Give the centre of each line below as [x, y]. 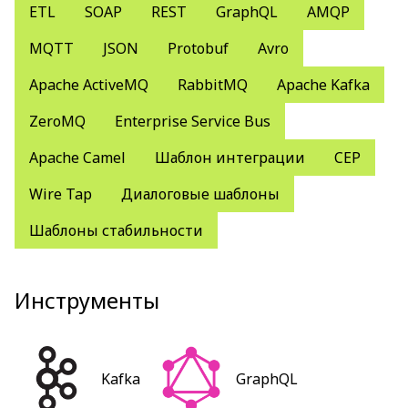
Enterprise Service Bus [193, 121]
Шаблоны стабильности [116, 230]
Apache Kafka [323, 85]
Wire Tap [61, 194]
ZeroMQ [57, 121]
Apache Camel [77, 158]
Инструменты [87, 300]
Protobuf [198, 48]
